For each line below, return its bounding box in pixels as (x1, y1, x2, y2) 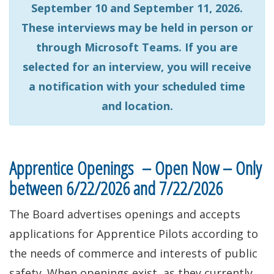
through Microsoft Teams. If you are (36, 40, 238, 54)
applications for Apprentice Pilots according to (9, 226, 258, 241)
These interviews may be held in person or (21, 20, 253, 35)
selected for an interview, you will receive (23, 59, 251, 74)
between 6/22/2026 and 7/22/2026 (9, 176, 223, 201)
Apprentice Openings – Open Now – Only (9, 155, 262, 180)
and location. (101, 98, 173, 113)
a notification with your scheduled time (29, 79, 245, 94)
